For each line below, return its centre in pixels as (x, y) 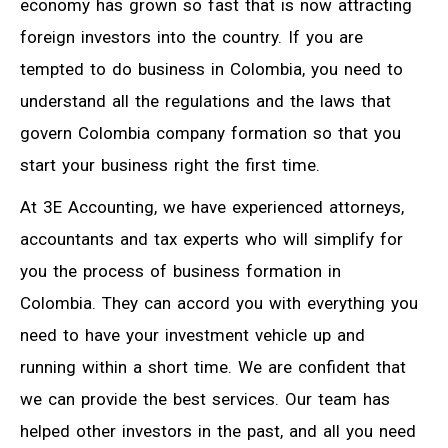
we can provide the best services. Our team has (205, 398)
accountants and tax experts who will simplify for (211, 238)
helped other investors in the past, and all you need (218, 430)
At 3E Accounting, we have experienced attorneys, (212, 206)
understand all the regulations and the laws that (205, 100)
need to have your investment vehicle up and (192, 334)
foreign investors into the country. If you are (191, 36)
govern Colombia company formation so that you (210, 132)
